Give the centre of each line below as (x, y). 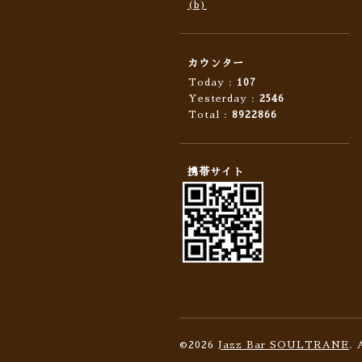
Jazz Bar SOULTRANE (284, 345)
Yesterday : (224, 99)
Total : (210, 115)
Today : (213, 82)
